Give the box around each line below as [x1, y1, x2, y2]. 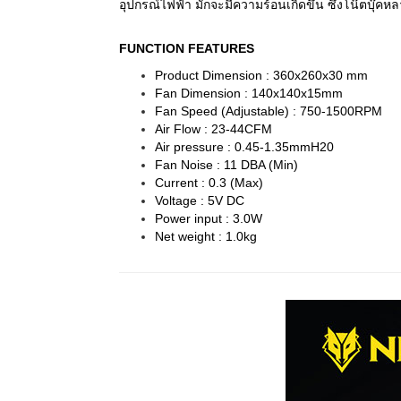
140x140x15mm [252, 86, 343, 101]
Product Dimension [155, 68, 266, 83]
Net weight [155, 229, 218, 244]
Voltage [155, 193, 200, 209]
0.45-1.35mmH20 [235, 140, 334, 155]
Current [155, 175, 201, 191]
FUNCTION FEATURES [119, 41, 254, 56]
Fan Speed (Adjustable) [155, 104, 293, 119]
